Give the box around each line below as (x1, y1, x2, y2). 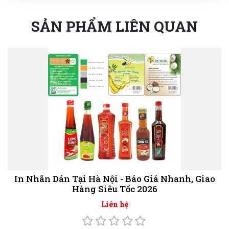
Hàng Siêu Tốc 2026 (72, 183, 157, 195)
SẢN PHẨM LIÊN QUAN (31, 17, 198, 36)
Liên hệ (101, 199, 128, 210)
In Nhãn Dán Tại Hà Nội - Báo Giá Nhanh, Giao (14, 173, 215, 185)
